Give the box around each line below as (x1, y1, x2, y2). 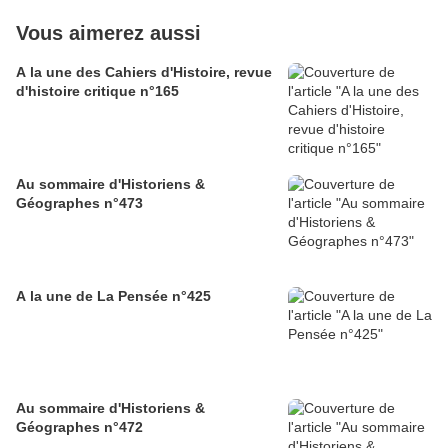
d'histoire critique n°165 (16, 83, 179, 100)
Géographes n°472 (16, 419, 143, 436)
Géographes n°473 (16, 195, 143, 212)
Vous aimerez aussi (16, 22, 201, 45)
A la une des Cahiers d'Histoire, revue (16, 64, 272, 81)
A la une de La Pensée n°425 (16, 288, 211, 305)
